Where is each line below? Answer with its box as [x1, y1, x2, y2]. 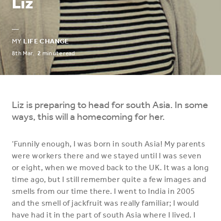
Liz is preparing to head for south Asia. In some [12, 99, 208, 110]
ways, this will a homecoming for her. [12, 110, 165, 122]
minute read [41, 50, 75, 57]
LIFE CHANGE [23, 37, 69, 45]
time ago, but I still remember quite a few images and [12, 175, 207, 184]
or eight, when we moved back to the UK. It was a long [12, 163, 209, 172]
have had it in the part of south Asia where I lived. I [12, 210, 196, 220]
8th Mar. [12, 50, 37, 57]
